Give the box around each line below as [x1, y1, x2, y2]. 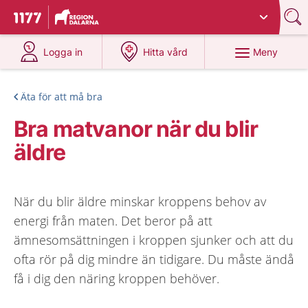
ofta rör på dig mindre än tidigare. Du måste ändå [14, 251, 294, 267]
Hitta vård [143, 46, 188, 58]
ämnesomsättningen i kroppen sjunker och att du [14, 232, 294, 248]
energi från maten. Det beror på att [14, 212, 212, 229]
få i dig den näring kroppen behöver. [14, 270, 219, 287]
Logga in [43, 46, 83, 58]
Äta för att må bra [21, 90, 102, 103]
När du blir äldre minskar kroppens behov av [14, 193, 266, 210]
